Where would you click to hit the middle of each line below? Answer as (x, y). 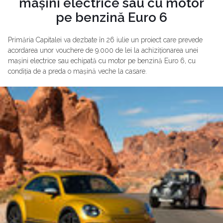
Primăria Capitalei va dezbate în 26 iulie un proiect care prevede (105, 40)
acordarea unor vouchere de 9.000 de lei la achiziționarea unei (103, 50)
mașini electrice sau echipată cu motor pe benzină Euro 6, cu (102, 60)
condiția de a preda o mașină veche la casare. (77, 71)
